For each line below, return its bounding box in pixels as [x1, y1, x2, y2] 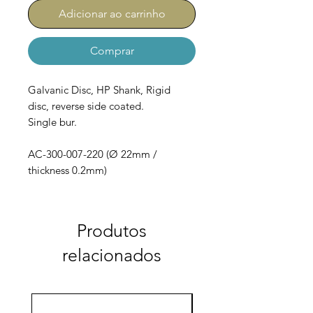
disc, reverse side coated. [28, 99, 144, 113]
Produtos [77, 220, 147, 242]
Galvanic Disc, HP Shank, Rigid [28, 83, 170, 97]
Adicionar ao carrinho [58, 7, 166, 21]
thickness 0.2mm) [28, 163, 110, 177]
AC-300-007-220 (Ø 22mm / [28, 147, 157, 161]
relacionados [62, 245, 161, 266]
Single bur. [28, 115, 77, 129]
